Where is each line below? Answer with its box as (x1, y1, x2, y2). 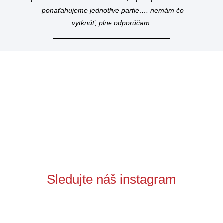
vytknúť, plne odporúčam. (71, 19, 152, 27)
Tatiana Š (61, 51, 92, 59)
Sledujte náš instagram (46, 172, 176, 187)
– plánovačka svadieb (92, 51, 162, 59)
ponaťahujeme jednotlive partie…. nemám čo (39, 6, 184, 15)
